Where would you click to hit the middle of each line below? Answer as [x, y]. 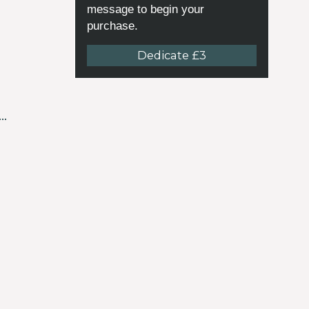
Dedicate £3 [172, 56]
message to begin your [146, 9]
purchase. [112, 25]
